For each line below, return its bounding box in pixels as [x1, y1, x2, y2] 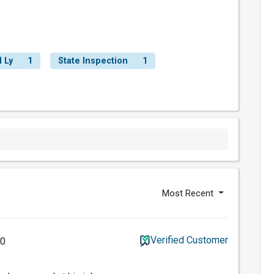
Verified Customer [150, 234, 228, 246]
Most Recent [162, 188, 217, 199]
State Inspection [58, 56, 128, 67]
